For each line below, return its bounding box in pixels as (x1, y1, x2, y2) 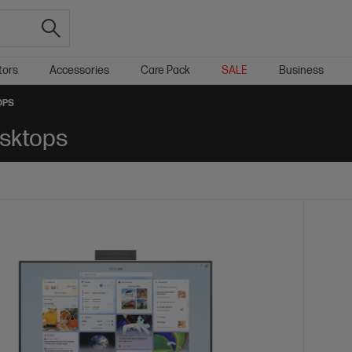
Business (279, 64, 324, 77)
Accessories (49, 64, 109, 77)
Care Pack (141, 64, 190, 77)
